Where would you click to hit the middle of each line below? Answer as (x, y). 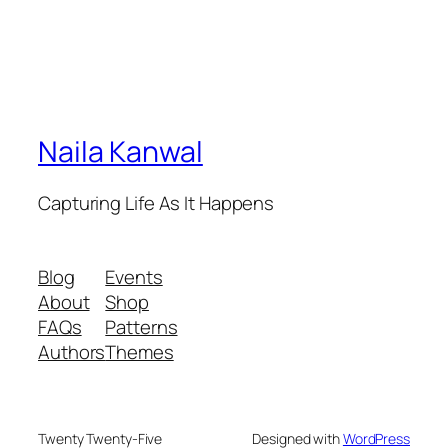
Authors (72, 351)
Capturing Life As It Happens (156, 203)
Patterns (141, 326)
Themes (139, 351)
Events (134, 276)
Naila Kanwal (120, 151)
